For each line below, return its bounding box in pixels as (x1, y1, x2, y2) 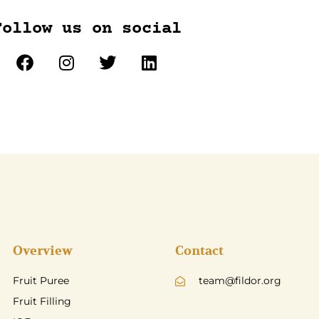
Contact (175, 243, 224, 260)
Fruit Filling (13, 295, 71, 308)
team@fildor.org (198, 274, 281, 288)
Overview (13, 243, 73, 260)
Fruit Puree (13, 274, 69, 288)
